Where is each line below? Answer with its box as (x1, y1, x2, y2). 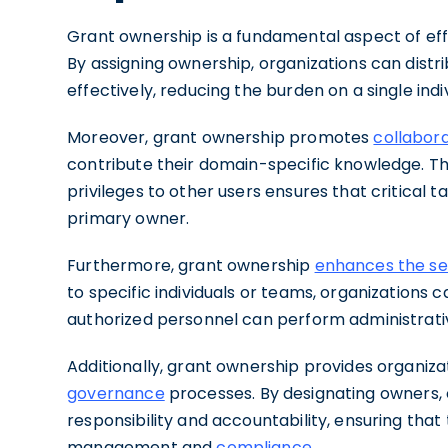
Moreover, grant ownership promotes (67, 126, 374, 149)
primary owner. (67, 207, 190, 230)
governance (67, 382, 165, 405)
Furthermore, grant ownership (67, 254, 315, 277)
